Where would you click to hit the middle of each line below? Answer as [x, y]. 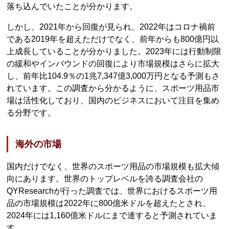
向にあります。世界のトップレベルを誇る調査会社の [105, 178]
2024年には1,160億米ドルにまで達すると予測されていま [112, 215]
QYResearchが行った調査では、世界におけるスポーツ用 [112, 191]
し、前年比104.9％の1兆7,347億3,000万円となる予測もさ [113, 76]
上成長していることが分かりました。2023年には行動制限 [114, 52]
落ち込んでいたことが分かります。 [72, 7]
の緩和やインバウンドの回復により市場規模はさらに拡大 [113, 64]
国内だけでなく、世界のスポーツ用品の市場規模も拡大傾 [113, 166]
